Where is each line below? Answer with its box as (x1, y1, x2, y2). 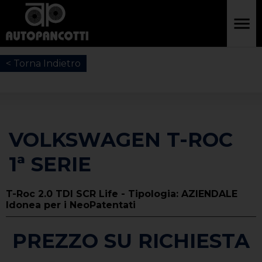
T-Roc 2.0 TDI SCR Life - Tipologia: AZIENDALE (6, 188, 237, 199)
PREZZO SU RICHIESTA (12, 229, 250, 253)
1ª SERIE (9, 152, 91, 177)
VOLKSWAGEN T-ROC (9, 127, 233, 152)
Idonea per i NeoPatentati (6, 199, 136, 211)
